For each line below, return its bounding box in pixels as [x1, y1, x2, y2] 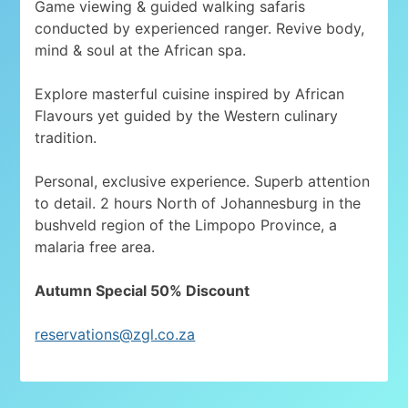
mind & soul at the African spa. [35, 40, 247, 59]
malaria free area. [35, 237, 156, 256]
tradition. [35, 127, 97, 147]
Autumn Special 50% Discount [35, 280, 254, 300]
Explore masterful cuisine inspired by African [35, 84, 345, 103]
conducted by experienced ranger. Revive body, [35, 18, 365, 37]
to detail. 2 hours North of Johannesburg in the [35, 193, 362, 212]
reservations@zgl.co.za [35, 324, 196, 343]
